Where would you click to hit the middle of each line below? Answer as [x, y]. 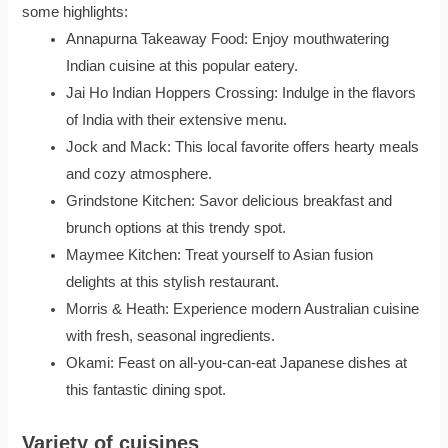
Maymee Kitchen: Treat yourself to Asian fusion [220, 254]
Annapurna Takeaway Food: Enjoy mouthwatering [228, 38]
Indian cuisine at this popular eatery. [182, 65]
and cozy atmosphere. [139, 173]
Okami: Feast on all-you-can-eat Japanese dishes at [237, 362]
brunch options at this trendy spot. [176, 227]
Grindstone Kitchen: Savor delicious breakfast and [229, 200]
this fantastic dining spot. [146, 389]
